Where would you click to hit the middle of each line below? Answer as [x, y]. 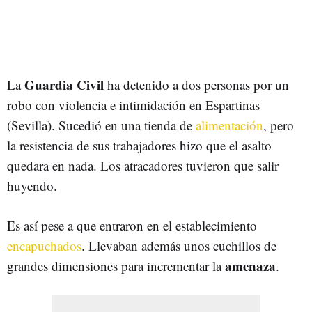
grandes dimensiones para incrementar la [116, 265]
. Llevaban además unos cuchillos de [179, 245]
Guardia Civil [64, 84]
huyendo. [32, 185]
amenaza [250, 265]
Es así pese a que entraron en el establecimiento [132, 225]
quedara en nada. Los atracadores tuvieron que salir [143, 165]
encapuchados [44, 245]
